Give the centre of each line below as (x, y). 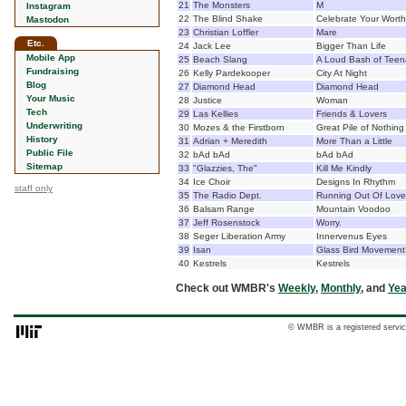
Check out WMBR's (227, 288)
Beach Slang (220, 59)
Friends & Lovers (352, 114)
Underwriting (54, 126)
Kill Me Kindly (344, 168)
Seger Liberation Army (239, 236)
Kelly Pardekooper (232, 73)
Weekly (297, 288)
